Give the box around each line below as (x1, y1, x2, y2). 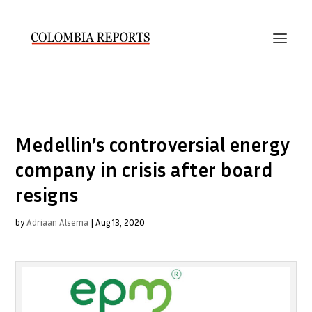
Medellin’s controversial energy (15, 133, 290, 156)
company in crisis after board (15, 158, 274, 181)
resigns (15, 183, 79, 206)
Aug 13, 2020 (95, 217, 146, 228)
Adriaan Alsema (26, 217, 89, 228)
